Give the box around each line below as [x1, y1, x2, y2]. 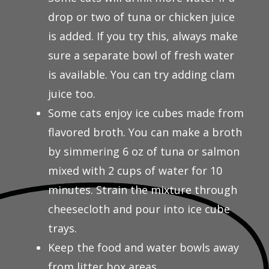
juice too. [48, 86, 95, 101]
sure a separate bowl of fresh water [48, 48, 234, 62]
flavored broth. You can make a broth [48, 125, 242, 139]
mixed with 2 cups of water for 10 [48, 163, 222, 178]
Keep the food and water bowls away [48, 240, 239, 255]
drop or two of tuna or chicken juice [48, 10, 235, 24]
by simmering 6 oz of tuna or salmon [48, 144, 240, 159]
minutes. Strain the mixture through [48, 183, 237, 197]
